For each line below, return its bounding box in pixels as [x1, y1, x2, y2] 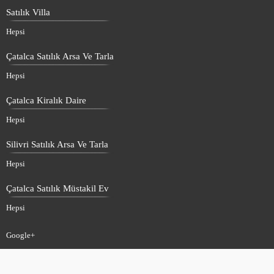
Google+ [6, 230, 35, 240]
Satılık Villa [6, 7, 50, 17]
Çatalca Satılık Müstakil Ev [6, 183, 109, 193]
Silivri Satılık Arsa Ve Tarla [6, 139, 108, 149]
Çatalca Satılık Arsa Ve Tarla [6, 51, 114, 61]
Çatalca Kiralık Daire [6, 95, 86, 105]
